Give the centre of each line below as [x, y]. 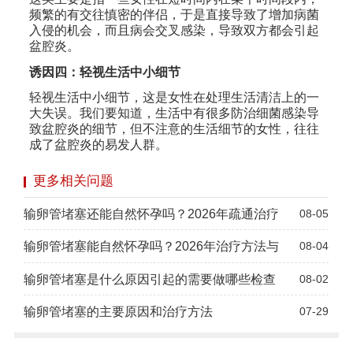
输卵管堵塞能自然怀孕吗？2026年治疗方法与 [152, 246]
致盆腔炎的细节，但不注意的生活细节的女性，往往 [174, 129]
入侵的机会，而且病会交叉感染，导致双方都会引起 [174, 30]
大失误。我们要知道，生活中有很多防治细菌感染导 [174, 113]
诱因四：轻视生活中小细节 [104, 72]
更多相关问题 [73, 180]
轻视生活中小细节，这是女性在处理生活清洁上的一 [174, 98]
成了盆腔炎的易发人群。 [98, 145]
